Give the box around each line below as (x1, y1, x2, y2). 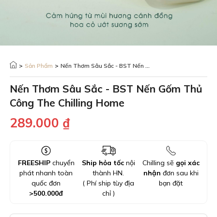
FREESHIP (17, 158, 50, 167)
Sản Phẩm (25, 62, 53, 69)
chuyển (50, 158, 75, 167)
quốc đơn (31, 179, 61, 187)
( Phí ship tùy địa (82, 179, 135, 187)
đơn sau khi (160, 169, 199, 177)
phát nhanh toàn (19, 169, 73, 177)
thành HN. (93, 169, 124, 177)
